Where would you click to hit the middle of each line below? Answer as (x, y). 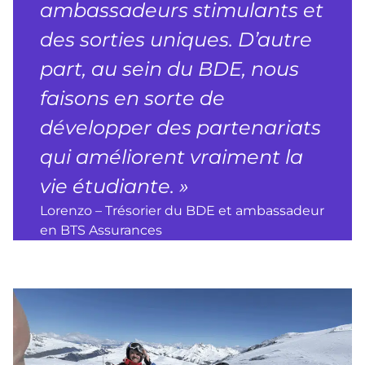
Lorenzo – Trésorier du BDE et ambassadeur (182, 211)
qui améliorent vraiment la (172, 157)
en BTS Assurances (101, 231)
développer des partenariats (181, 128)
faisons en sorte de (133, 99)
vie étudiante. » (114, 187)
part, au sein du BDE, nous (170, 69)
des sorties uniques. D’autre (176, 40)
